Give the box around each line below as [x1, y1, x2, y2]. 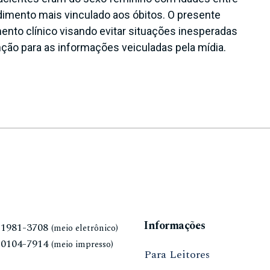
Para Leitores [144, 246, 210, 263]
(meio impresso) [51, 238, 113, 252]
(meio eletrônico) [51, 222, 118, 236]
